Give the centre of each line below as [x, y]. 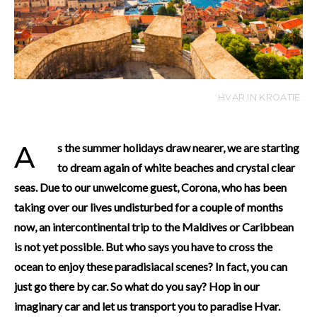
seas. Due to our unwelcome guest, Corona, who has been [150, 187]
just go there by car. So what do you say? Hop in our [137, 286]
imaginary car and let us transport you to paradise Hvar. [147, 306]
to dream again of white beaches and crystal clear [176, 167]
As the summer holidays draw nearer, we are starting [24, 157]
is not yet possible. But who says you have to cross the [143, 246]
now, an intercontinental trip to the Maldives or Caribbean [154, 226]
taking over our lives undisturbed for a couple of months [149, 207]
